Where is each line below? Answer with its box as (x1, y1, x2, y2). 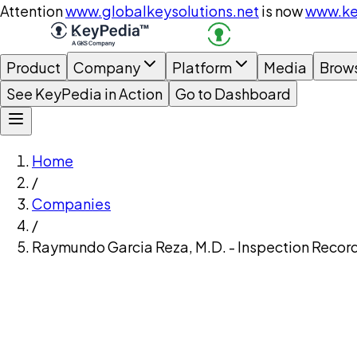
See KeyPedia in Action (6, 84, 163, 103)
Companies (32, 194, 111, 213)
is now (261, 2, 303, 20)
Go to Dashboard (175, 84, 291, 103)
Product (6, 58, 61, 76)
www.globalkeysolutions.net (65, 2, 259, 20)
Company (73, 58, 140, 76)
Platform (172, 58, 232, 76)
